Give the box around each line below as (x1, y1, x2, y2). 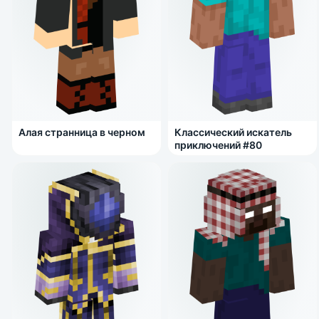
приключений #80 (174, 138, 262, 151)
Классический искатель (174, 125, 292, 138)
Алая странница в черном (18, 125, 145, 138)
